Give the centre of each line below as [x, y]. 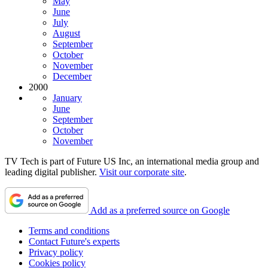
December [72, 76]
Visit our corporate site [142, 172]
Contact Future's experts [74, 241]
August [66, 33]
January [67, 98]
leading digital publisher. [52, 172]
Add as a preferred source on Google [160, 210]
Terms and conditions [69, 230]
